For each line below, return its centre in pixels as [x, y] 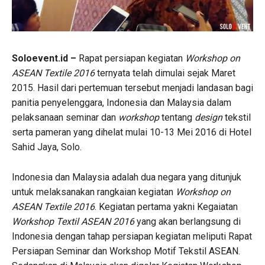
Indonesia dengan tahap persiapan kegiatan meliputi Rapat [132, 236]
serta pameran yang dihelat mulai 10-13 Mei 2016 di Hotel [132, 132]
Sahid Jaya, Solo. [47, 147]
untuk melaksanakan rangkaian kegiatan [94, 192]
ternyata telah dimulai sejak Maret [165, 73]
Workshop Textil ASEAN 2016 [73, 221]
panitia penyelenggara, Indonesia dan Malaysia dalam [122, 102]
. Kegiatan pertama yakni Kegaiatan [166, 206]
